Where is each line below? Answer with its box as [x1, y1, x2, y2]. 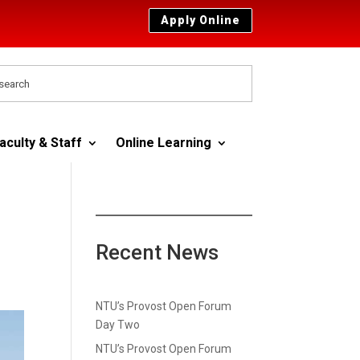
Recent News [96, 240, 219, 265]
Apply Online [160, 14, 240, 27]
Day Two [96, 318, 141, 332]
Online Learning [116, 135, 212, 151]
